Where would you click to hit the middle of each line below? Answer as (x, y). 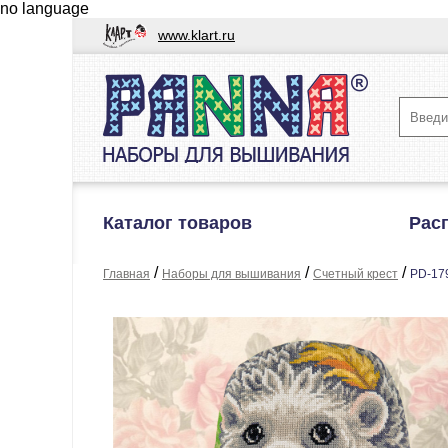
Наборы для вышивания (231, 274)
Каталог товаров (177, 223)
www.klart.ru (196, 35)
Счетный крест (355, 274)
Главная (126, 274)
